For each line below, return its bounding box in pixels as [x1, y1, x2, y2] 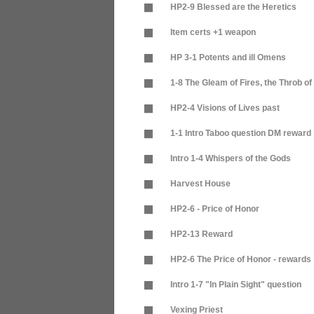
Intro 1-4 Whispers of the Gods [170, 153, 291, 163]
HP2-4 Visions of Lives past [170, 103, 280, 113]
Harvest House [170, 179, 231, 189]
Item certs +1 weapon [170, 27, 256, 37]
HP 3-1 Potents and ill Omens [170, 53, 286, 62]
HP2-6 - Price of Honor [170, 204, 259, 214]
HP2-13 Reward [170, 229, 233, 239]
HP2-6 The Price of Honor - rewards [170, 254, 311, 264]
